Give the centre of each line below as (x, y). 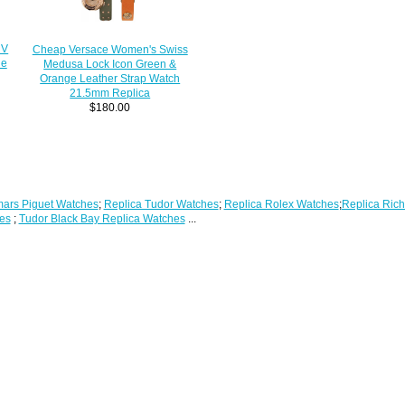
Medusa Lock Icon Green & (110, 63)
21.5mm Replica (110, 92)
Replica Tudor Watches (161, 203)
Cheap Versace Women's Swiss (110, 49)
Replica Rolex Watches (281, 203)
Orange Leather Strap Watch (110, 78)
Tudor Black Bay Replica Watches (102, 218)
